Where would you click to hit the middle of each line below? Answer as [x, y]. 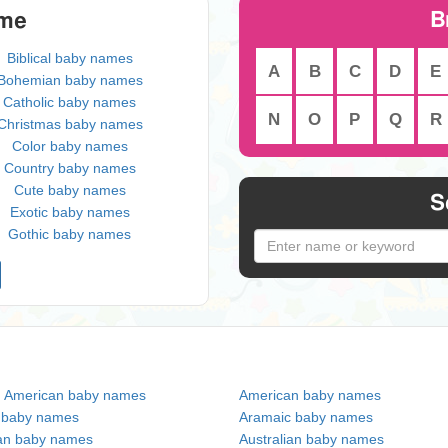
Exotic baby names [69, 212]
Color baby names [69, 146]
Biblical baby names [69, 58]
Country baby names [69, 168]
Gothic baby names [70, 234]
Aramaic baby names [306, 417]
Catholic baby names [70, 102]
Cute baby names [69, 190]
